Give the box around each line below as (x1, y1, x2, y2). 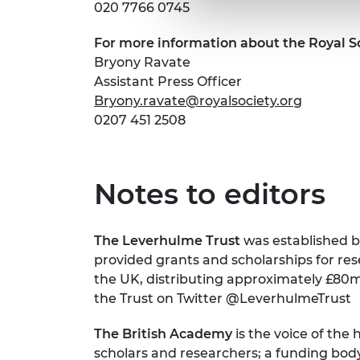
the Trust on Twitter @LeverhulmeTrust (94, 290, 351, 306)
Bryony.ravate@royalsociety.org (94, 92, 302, 108)
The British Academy (94, 325, 232, 342)
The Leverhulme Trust (94, 232, 240, 248)
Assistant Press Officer (94, 73, 242, 89)
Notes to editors (94, 176, 325, 211)
